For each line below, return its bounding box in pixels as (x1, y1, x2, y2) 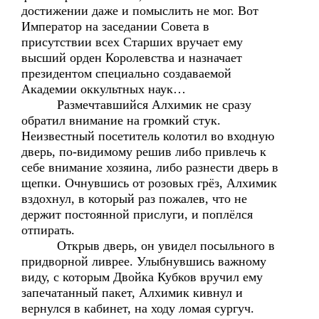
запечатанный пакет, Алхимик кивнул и (21, 286, 243, 300)
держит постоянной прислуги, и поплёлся (21, 207, 253, 221)
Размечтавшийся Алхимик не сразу (21, 98, 251, 112)
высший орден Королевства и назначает (21, 51, 242, 65)
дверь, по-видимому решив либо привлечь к (21, 145, 266, 159)
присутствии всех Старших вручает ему (21, 35, 243, 49)
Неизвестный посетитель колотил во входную (21, 129, 274, 143)
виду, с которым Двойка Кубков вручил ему (21, 270, 263, 284)
